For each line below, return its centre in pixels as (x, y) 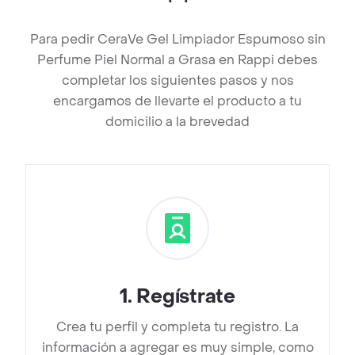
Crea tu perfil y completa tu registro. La (177, 327)
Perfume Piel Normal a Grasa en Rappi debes (177, 60)
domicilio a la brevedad (177, 122)
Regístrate (186, 297)
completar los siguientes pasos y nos (177, 81)
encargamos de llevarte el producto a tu (177, 101)
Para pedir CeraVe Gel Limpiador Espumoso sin (177, 40)
